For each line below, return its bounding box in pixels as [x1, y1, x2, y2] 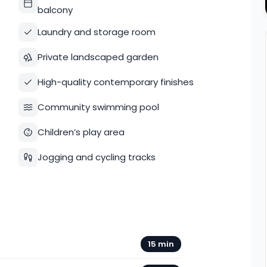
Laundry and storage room [37, 26, 156, 38]
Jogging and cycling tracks [37, 151, 156, 163]
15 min [148, 238, 174, 250]
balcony [37, 4, 73, 16]
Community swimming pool [37, 101, 159, 113]
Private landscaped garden [37, 51, 159, 63]
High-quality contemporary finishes [37, 76, 194, 88]
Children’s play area [37, 126, 125, 138]
